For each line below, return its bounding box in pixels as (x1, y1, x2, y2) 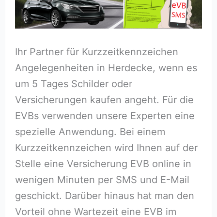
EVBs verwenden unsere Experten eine (15, 110, 195, 122)
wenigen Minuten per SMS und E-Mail (15, 174, 189, 186)
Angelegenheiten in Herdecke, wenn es (15, 62, 197, 74)
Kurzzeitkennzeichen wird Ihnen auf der (15, 142, 198, 154)
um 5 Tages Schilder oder (15, 78, 132, 90)
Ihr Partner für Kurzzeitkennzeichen (15, 46, 178, 58)
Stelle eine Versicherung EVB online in (15, 158, 191, 170)
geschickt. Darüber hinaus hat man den (15, 190, 194, 202)
